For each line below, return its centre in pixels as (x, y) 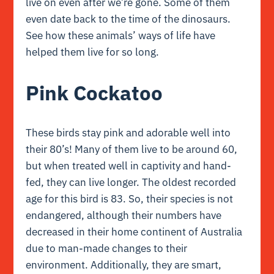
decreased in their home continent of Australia (134, 231)
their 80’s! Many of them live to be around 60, (132, 149)
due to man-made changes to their (107, 248)
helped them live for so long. (93, 52)
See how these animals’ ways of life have (121, 35)
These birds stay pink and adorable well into (128, 132)
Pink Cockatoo (94, 92)
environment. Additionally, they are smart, (124, 265)
